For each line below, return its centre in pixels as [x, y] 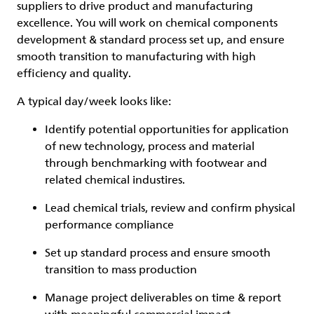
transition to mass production [121, 270]
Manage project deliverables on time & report [163, 298]
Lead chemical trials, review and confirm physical [170, 208]
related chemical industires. [115, 180]
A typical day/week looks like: [94, 102]
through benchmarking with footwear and [156, 163]
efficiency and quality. [74, 74]
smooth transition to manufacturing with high [136, 57]
